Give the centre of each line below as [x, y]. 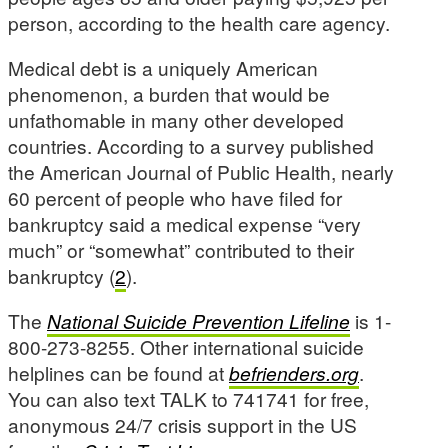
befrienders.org [294, 373]
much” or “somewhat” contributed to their [181, 249]
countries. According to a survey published [191, 145]
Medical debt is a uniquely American [163, 67]
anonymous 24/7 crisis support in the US [182, 425]
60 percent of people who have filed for [175, 197]
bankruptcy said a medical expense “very [184, 223]
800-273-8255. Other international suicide [186, 347]
